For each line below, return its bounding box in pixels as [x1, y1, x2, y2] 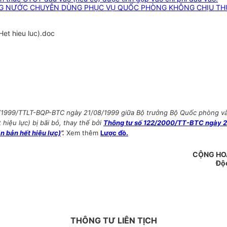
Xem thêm [66, 129, 100, 137]
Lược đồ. [100, 129, 128, 137]
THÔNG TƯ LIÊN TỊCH [70, 215, 157, 226]
